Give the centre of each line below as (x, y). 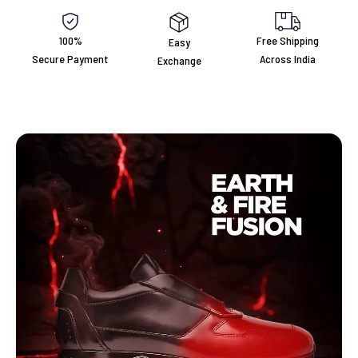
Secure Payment (70, 59)
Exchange (179, 61)
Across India (288, 59)
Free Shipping (288, 41)
